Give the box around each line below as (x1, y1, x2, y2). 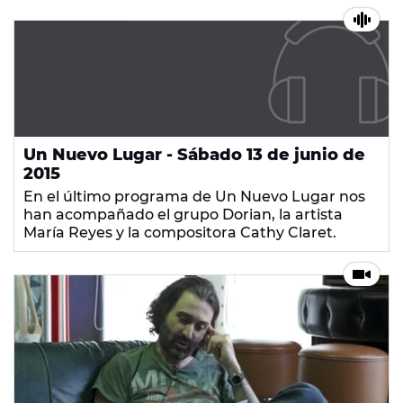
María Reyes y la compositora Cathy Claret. (23, 224, 336, 242)
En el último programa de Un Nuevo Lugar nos (23, 188, 365, 206)
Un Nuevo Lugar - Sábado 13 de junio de (23, 145, 365, 166)
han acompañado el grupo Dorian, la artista (23, 206, 343, 224)
